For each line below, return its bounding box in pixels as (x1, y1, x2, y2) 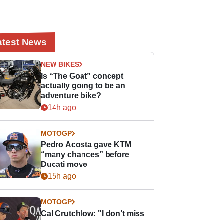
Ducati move (41, 160, 88, 168)
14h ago (48, 103, 77, 111)
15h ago (48, 172, 77, 180)
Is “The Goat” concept (41, 72, 124, 80)
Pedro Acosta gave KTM (41, 140, 132, 149)
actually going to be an (41, 82, 126, 90)
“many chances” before (41, 150, 130, 159)
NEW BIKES (41, 60, 80, 68)
